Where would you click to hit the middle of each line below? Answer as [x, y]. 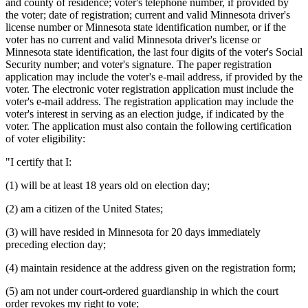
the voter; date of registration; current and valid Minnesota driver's [148, 15]
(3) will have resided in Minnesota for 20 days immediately [133, 232]
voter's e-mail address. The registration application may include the [150, 102]
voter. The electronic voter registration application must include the [150, 89]
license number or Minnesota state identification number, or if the [146, 27]
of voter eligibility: [45, 139]
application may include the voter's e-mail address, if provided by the [154, 77]
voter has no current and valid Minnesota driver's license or [133, 40]
